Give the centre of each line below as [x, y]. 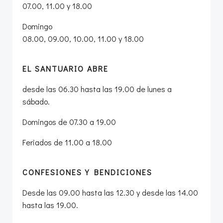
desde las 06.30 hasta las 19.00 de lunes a [97, 89]
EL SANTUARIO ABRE [65, 68]
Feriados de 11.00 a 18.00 [67, 142]
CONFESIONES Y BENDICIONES [87, 172]
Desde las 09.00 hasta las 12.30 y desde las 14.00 [110, 192]
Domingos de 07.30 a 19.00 [69, 121]
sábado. [36, 101]
